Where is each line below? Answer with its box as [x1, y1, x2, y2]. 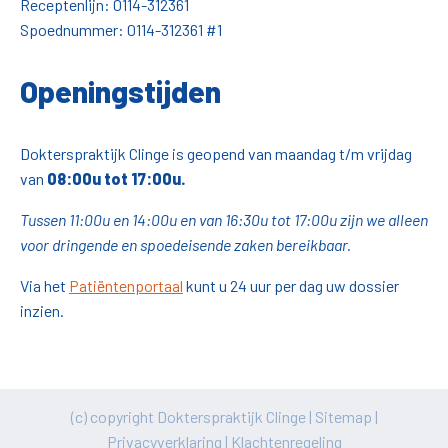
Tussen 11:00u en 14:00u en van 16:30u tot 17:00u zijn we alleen [20, 210, 428, 230]
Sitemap [314, 407, 372, 427]
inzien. [20, 301, 64, 321]
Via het [20, 276, 69, 296]
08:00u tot [44, 169, 131, 189]
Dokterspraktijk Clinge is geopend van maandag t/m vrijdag [20, 144, 412, 164]
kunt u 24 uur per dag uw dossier [183, 276, 399, 296]
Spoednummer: [20, 20, 127, 40]
